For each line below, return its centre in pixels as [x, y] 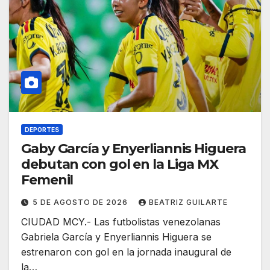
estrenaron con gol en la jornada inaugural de [126, 252]
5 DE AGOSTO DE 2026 [81, 202]
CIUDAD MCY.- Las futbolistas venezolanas [121, 222]
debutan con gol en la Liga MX [120, 165]
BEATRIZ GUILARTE [188, 202]
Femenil [47, 180]
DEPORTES [42, 130]
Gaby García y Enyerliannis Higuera [133, 149]
